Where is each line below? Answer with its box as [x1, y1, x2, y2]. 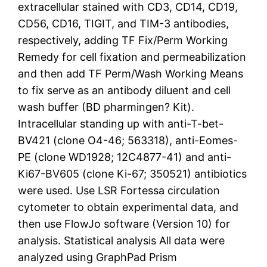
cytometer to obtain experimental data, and [18, 200, 239, 213]
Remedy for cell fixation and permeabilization [18, 50, 247, 63]
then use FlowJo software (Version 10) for [18, 217, 231, 230]
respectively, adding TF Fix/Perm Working [18, 33, 228, 46]
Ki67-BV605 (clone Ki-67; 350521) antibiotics [18, 167, 247, 180]
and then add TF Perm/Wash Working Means [18, 67, 244, 80]
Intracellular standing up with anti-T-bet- [18, 117, 224, 130]
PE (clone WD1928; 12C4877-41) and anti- [18, 150, 232, 163]
